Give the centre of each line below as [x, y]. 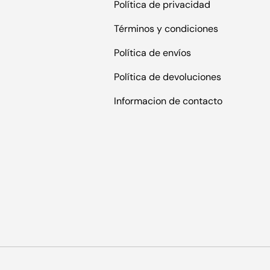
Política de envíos [152, 52]
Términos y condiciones [166, 28]
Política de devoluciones [168, 77]
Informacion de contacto [168, 101]
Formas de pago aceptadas [205, 233]
